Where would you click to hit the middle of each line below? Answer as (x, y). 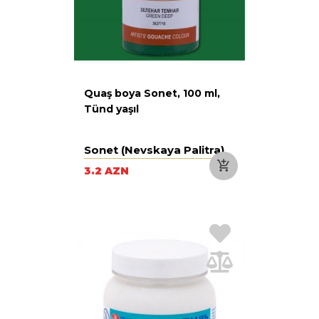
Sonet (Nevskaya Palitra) (154, 150)
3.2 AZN (106, 171)
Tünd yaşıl (111, 109)
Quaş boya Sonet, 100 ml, (152, 93)
